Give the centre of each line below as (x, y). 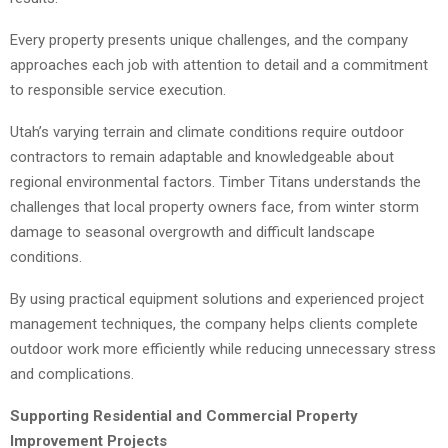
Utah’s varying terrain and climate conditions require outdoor (207, 132)
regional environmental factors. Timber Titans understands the (215, 182)
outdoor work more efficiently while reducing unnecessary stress (223, 349)
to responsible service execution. (118, 90)
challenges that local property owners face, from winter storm (214, 207)
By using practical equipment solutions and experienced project (217, 299)
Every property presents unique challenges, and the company (209, 40)
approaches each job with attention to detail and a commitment (219, 65)
